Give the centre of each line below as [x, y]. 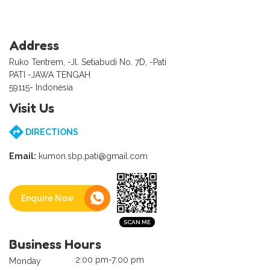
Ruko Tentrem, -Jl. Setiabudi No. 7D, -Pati [88, 62]
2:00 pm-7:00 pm [110, 260]
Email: [23, 156]
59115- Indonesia [41, 88]
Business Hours [55, 244]
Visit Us [32, 108]
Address [34, 46]
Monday [25, 261]
